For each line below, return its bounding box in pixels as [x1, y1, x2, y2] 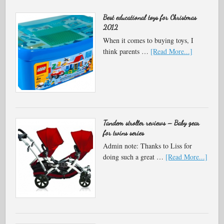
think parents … [103, 46, 151, 56]
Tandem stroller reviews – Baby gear [103, 118, 200, 127]
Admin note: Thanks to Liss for [103, 141, 192, 150]
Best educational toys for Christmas [103, 13, 197, 21]
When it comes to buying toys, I [103, 35, 194, 45]
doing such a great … [103, 152, 166, 161]
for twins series [103, 128, 144, 137]
